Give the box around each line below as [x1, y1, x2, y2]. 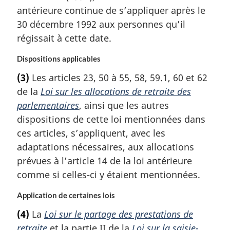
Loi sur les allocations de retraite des [41, 85, 191, 98]
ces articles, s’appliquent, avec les [17, 126, 165, 139]
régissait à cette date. [17, 31, 111, 44]
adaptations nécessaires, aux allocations [17, 140, 194, 153]
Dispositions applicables [17, 54, 101, 64]
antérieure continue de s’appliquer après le [17, 4, 205, 16]
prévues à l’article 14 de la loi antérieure [17, 154, 192, 167]
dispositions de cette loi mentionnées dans [17, 112, 205, 125]
